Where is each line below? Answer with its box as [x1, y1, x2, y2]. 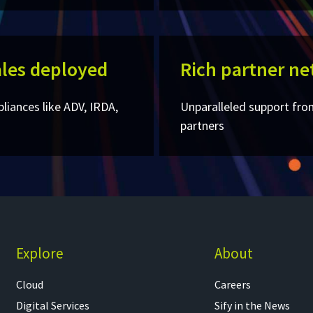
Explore [15, 244, 64, 263]
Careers [214, 277, 252, 292]
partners [180, 117, 224, 134]
